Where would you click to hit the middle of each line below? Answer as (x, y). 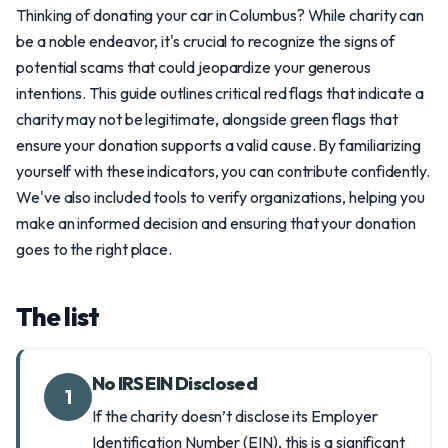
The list (57, 316)
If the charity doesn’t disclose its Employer (235, 416)
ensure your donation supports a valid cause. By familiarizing (219, 145)
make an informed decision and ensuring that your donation (216, 223)
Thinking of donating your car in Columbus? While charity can (220, 15)
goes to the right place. (94, 249)
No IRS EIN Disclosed (175, 383)
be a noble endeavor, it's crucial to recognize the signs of (206, 41)
